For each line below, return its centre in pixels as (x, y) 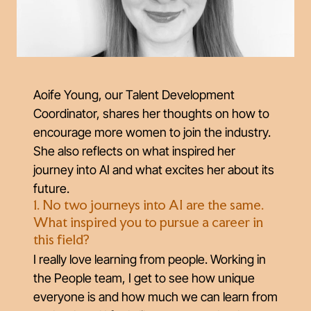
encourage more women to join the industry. (152, 132)
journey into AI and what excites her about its (154, 170)
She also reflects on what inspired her (134, 151)
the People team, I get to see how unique (144, 278)
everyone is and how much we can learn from (155, 297)
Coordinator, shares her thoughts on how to (151, 114)
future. (51, 188)
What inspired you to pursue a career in (148, 224)
